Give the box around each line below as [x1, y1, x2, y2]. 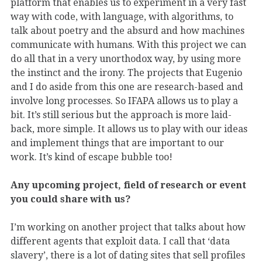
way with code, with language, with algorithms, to [11, 11, 233, 23]
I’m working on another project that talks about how [11, 222, 246, 233]
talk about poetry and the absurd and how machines [11, 25, 244, 37]
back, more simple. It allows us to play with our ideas [11, 123, 247, 135]
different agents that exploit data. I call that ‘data [11, 236, 230, 247]
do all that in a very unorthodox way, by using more [11, 53, 241, 65]
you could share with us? [11, 194, 130, 205]
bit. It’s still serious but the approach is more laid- [11, 109, 232, 121]
